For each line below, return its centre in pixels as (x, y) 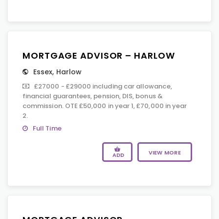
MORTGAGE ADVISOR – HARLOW (99, 55)
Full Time (47, 128)
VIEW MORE (164, 153)
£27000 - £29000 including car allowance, (103, 86)
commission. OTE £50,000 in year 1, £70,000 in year (105, 106)
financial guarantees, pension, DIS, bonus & (93, 96)
